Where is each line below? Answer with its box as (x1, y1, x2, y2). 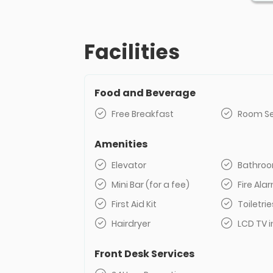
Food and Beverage (94, 86, 196, 100)
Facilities (84, 38, 180, 66)
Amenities (94, 137, 147, 151)
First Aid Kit (112, 198, 157, 210)
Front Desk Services (94, 247, 194, 261)
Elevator (112, 159, 146, 171)
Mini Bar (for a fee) (112, 179, 190, 191)
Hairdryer (112, 218, 151, 230)
